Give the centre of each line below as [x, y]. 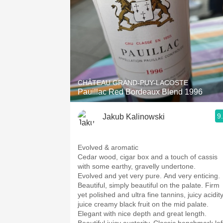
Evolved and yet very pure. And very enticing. [150, 176]
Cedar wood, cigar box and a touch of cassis [148, 157]
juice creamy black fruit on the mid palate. [143, 204]
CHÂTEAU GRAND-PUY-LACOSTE [133, 83]
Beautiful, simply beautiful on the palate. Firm [149, 185]
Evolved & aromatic [108, 147]
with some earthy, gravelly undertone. [138, 166]
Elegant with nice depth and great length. [142, 214]
